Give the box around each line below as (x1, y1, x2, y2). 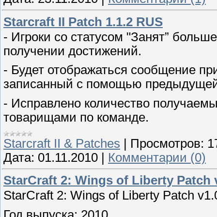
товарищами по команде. (3, 110, 149, 124)
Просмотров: (130, 136, 204, 150)
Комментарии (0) (108, 150, 206, 164)
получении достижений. (3, 44, 141, 58)
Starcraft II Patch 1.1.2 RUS (3, 15, 163, 29)
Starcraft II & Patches (3, 136, 120, 150)
